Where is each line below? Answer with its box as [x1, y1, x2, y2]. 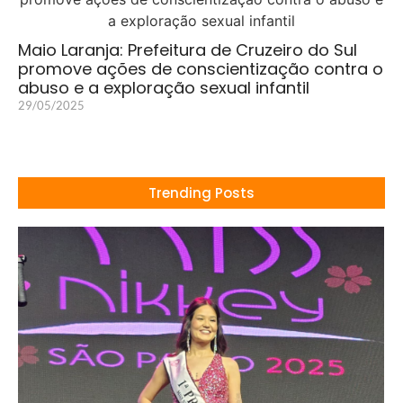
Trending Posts [148, 183, 255, 202]
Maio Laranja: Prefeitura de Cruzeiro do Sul [18, 38, 357, 61]
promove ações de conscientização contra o [18, 57, 383, 80]
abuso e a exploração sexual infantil [18, 76, 309, 99]
